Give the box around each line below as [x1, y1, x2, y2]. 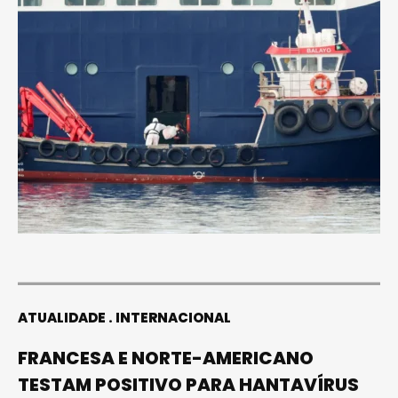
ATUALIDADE [18, 307, 106, 327]
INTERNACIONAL [115, 307, 231, 327]
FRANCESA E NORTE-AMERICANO [18, 345, 314, 370]
